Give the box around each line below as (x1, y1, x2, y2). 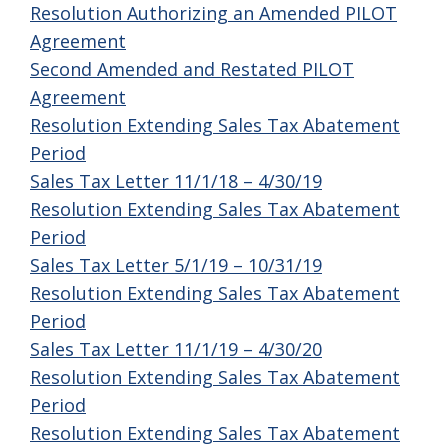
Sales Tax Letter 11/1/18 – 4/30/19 (30, 169, 322, 194)
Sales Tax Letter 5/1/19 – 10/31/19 (30, 253, 322, 278)
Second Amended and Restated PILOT (30, 57, 354, 82)
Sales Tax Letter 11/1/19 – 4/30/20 (30, 337, 322, 362)
